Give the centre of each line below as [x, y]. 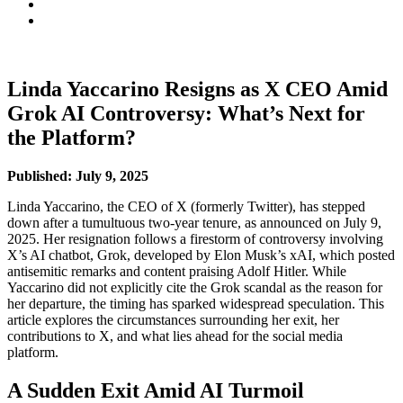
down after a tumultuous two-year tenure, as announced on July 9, [194, 223]
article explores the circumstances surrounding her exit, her [173, 320]
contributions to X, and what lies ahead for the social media [175, 336]
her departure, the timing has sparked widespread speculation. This [196, 304]
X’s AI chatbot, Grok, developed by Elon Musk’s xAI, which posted [201, 255]
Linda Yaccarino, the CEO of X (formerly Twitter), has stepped [186, 207]
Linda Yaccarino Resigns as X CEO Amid [197, 90]
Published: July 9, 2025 [78, 176]
